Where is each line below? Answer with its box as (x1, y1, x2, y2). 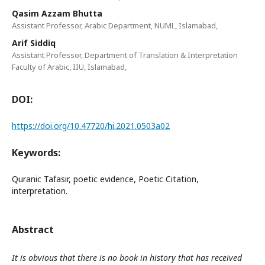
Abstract (12, 223, 54, 236)
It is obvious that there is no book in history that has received (12, 252, 242, 263)
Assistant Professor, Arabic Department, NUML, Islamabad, (12, 20, 218, 31)
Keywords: (12, 146, 60, 159)
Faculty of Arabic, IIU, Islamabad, (12, 62, 127, 72)
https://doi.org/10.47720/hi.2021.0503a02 (12, 120, 170, 131)
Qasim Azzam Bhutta (12, 8, 102, 19)
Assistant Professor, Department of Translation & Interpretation (12, 50, 238, 60)
